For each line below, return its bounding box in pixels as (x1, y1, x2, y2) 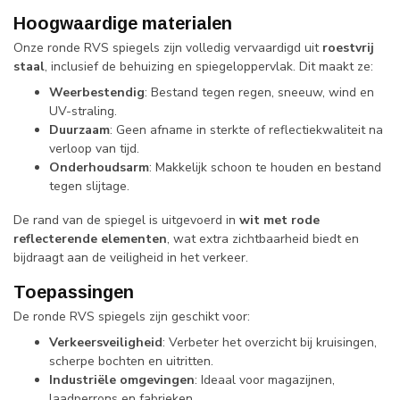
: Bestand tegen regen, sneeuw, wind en (145, 83, 374, 101)
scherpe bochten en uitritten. (49, 352, 213, 370)
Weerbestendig (49, 83, 145, 101)
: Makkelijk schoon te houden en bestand (149, 158, 381, 176)
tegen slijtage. (49, 177, 129, 195)
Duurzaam (49, 121, 110, 138)
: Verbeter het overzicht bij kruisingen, (162, 333, 377, 351)
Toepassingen (13, 281, 134, 302)
